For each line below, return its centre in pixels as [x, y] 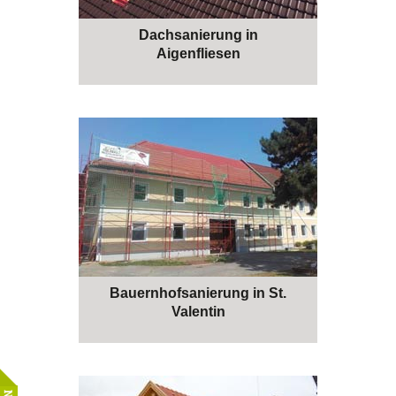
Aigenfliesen [198, 53]
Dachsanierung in [198, 34]
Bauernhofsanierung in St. [198, 293]
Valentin [198, 311]
